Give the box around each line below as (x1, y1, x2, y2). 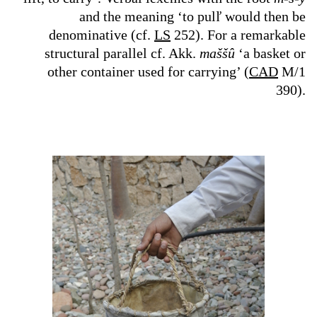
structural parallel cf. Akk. (45, 45, 200, 61)
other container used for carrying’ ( (47, 64, 249, 79)
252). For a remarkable (171, 27, 306, 42)
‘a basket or (235, 45, 306, 61)
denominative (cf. (49, 27, 154, 42)
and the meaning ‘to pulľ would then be (79, 8, 306, 24)
